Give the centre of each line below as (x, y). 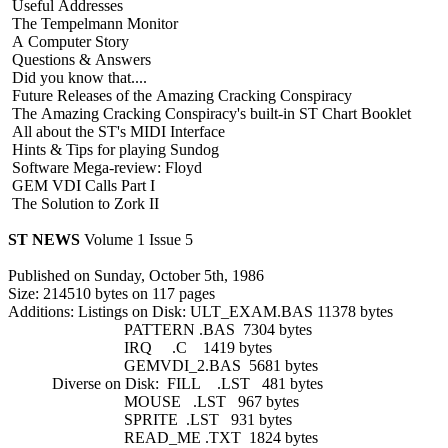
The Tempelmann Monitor (93, 23)
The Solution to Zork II (83, 203)
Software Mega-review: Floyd (105, 167)
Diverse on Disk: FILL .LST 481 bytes (165, 383)
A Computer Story (68, 41)
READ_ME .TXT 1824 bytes (163, 437)
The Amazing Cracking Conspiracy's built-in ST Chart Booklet (209, 113)
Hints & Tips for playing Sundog (113, 149)
